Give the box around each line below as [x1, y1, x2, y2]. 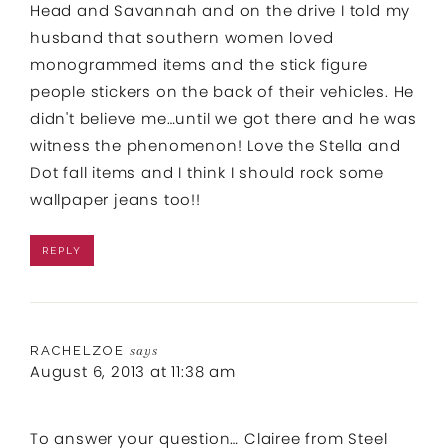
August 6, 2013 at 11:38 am [30, 360, 236, 382]
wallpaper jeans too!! [30, 188, 201, 210]
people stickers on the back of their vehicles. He [30, 80, 415, 102]
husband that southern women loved [30, 26, 334, 48]
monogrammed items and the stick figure [30, 53, 368, 75]
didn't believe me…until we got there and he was [30, 107, 417, 129]
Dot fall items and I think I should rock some [30, 161, 384, 183]
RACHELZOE [30, 342, 125, 358]
